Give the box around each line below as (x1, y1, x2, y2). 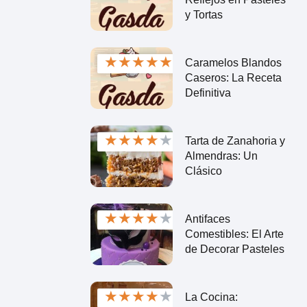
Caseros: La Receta (184, 71, 282, 84)
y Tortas (184, 8, 223, 21)
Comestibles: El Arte (184, 228, 284, 240)
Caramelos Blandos (184, 56, 282, 69)
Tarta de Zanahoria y (184, 134, 285, 147)
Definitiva (184, 86, 231, 99)
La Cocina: (184, 291, 238, 303)
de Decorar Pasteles (184, 243, 284, 255)
